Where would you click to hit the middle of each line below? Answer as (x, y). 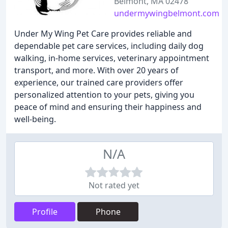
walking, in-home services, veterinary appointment (112, 58)
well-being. (35, 119)
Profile (45, 212)
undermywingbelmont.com (167, 13)
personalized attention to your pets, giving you (104, 95)
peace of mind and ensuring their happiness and (108, 107)
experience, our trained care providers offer (99, 82)
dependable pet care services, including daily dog (109, 46)
